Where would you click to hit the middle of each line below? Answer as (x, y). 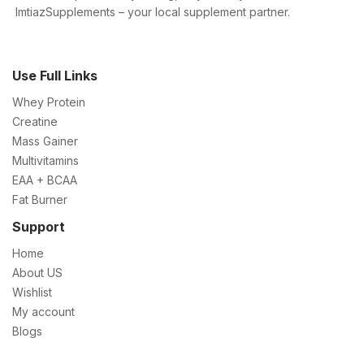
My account (43, 311)
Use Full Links (55, 75)
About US (37, 272)
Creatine (35, 121)
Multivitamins (45, 160)
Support (39, 226)
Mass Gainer (45, 141)
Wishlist (32, 292)
